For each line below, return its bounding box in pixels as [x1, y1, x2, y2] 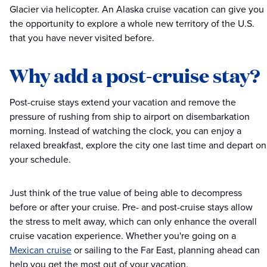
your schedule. [10, 153, 71, 167]
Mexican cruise [10, 243, 72, 257]
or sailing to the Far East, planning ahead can [72, 243, 260, 257]
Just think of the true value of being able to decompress [10, 186, 242, 200]
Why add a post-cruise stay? [10, 62, 260, 89]
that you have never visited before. [10, 31, 154, 45]
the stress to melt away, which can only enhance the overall [10, 215, 257, 229]
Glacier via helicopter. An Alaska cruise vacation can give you [10, 2, 264, 17]
